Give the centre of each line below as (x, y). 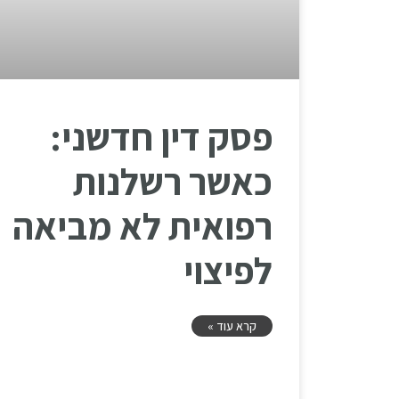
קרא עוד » (232, 326)
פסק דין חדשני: (161, 136)
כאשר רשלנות (173, 181)
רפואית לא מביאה (142, 225)
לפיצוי (228, 270)
